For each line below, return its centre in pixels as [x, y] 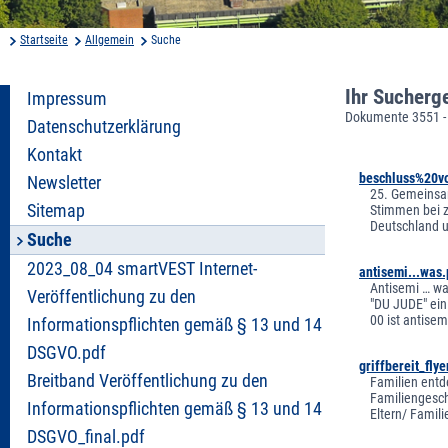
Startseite [44, 39]
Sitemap [56, 210]
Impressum [67, 98]
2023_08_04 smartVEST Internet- [142, 268]
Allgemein [109, 39]
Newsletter [64, 182]
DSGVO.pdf [66, 352]
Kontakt [54, 154]
